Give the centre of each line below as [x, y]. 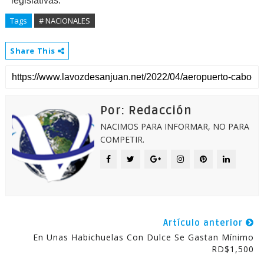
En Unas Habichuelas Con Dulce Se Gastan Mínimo [144, 237]
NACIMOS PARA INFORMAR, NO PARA [174, 126]
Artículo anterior [205, 223]
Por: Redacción [146, 111]
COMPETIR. [122, 139]
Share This [34, 51]
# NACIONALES [64, 21]
